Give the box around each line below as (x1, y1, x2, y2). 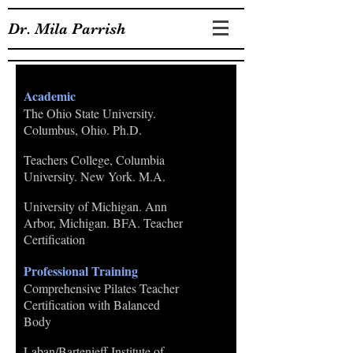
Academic (24, 87, 76, 105)
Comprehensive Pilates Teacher (24, 280, 179, 296)
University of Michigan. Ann (24, 198, 167, 214)
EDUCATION (16, 65, 121, 91)
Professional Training (24, 262, 138, 280)
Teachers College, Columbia (24, 151, 165, 168)
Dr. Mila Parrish (8, 20, 125, 38)
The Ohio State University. (24, 105, 156, 121)
